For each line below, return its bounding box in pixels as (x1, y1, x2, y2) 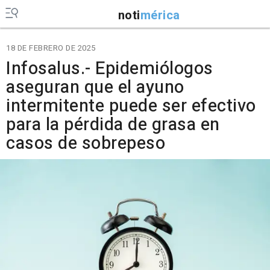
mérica (140, 6, 180, 24)
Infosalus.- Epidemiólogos (6, 56, 213, 81)
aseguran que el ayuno (6, 75, 184, 100)
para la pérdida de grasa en (6, 112, 220, 137)
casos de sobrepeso (6, 131, 165, 156)
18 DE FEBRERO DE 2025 (6, 42, 96, 54)
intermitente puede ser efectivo (6, 93, 256, 119)
